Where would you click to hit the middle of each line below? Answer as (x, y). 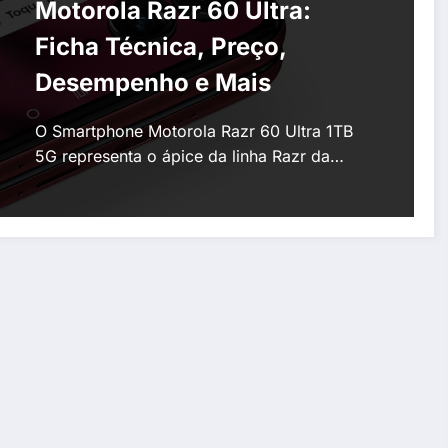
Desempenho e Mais (152, 83)
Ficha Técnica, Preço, (160, 47)
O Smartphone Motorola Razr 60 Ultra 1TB (193, 131)
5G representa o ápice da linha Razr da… (189, 156)
